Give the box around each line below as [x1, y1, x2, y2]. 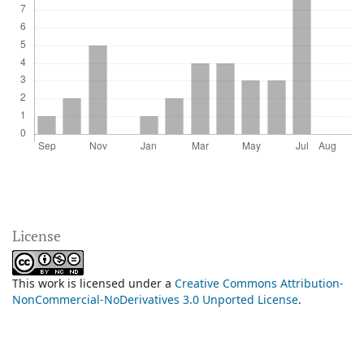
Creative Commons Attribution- [175, 275, 344, 292]
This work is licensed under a [12, 275, 175, 292]
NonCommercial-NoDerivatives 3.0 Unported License [12, 292, 298, 308]
